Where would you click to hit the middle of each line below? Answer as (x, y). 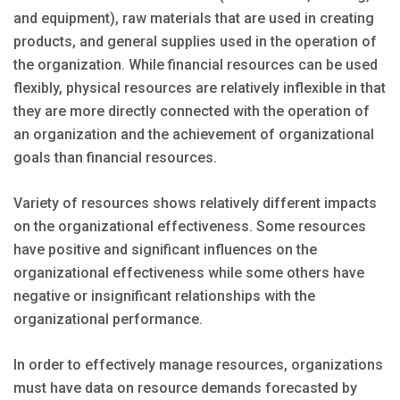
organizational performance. (108, 320)
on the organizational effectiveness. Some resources (190, 227)
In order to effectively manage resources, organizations (198, 365)
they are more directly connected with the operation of (192, 112)
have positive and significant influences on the (165, 250)
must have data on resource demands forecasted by (185, 388)
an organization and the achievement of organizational (194, 135)
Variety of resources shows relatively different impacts (195, 204)
